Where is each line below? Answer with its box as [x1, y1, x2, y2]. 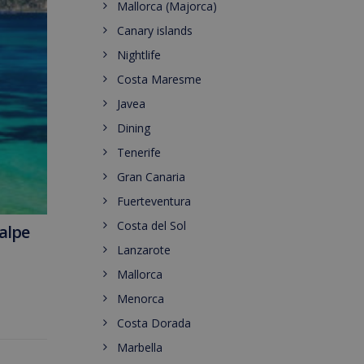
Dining [117, 120, 150, 136]
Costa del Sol [117, 218, 186, 233]
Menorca [117, 291, 164, 306]
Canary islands [117, 23, 193, 38]
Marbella [117, 340, 162, 355]
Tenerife [117, 145, 161, 160]
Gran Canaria [117, 169, 185, 184]
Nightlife [117, 47, 161, 63]
